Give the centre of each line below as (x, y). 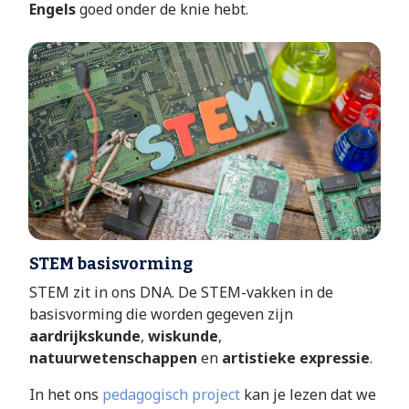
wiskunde (183, 336)
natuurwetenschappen (113, 357)
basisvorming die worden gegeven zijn (161, 314)
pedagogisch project (171, 394)
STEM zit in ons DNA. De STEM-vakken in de (181, 292)
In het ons (66, 394)
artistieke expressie (296, 357)
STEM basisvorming (111, 263)
